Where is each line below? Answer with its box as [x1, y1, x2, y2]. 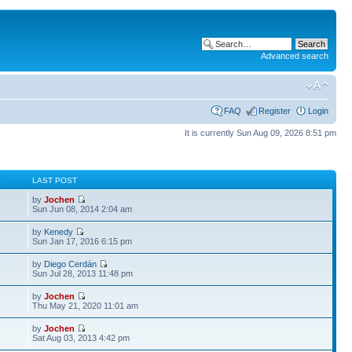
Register [258, 105, 291, 115]
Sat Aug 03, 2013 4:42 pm [32, 333, 130, 343]
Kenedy [44, 227, 74, 236]
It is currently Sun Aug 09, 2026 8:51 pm [185, 127, 336, 137]
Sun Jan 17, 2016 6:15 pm [32, 236, 133, 246]
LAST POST [32, 176, 78, 185]
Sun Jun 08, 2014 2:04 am [32, 204, 133, 214]
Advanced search [261, 51, 328, 60]
